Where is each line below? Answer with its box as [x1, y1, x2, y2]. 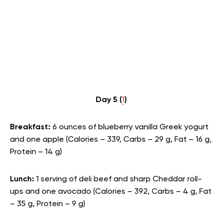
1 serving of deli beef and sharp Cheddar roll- [36, 175, 202, 183]
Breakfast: [10, 123, 53, 131]
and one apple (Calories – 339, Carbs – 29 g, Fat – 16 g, [10, 136, 212, 144]
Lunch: [10, 175, 36, 183]
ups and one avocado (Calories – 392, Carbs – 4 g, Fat [10, 188, 212, 196]
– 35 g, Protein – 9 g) [10, 200, 85, 208]
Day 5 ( [95, 96, 122, 104]
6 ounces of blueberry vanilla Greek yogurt [53, 123, 209, 131]
